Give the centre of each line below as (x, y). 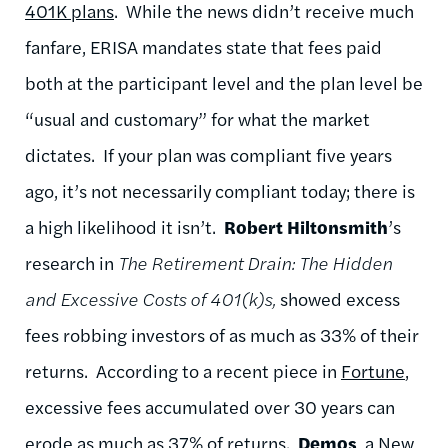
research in (71, 262)
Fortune (373, 370)
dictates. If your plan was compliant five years (208, 154)
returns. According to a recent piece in (183, 370)
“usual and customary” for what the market (197, 118)
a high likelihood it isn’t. (124, 226)
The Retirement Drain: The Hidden (255, 262)
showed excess (340, 298)
